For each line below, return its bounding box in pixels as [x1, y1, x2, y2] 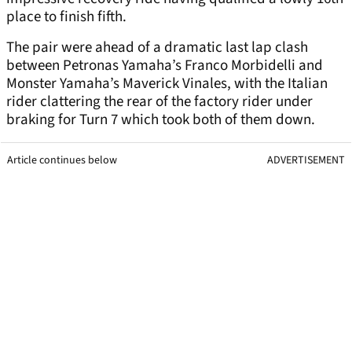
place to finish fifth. [6, 6, 126, 28]
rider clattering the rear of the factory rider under [6, 91, 313, 113]
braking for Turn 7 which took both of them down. [6, 109, 315, 131]
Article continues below [7, 152, 117, 169]
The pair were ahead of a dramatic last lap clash [6, 37, 308, 59]
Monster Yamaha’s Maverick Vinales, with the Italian [6, 73, 328, 95]
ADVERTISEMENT [267, 152, 345, 169]
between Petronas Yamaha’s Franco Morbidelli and [6, 55, 323, 77]
